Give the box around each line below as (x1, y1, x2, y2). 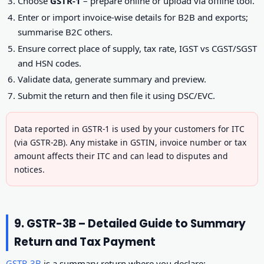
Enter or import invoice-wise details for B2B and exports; (18, 11, 249, 24)
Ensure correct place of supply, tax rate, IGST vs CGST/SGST (18, 42, 258, 54)
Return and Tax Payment (14, 233, 156, 250)
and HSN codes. (18, 57, 82, 69)
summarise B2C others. (18, 26, 113, 38)
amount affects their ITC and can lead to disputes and (14, 150, 228, 161)
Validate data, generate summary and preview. (18, 73, 207, 85)
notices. (14, 163, 45, 175)
